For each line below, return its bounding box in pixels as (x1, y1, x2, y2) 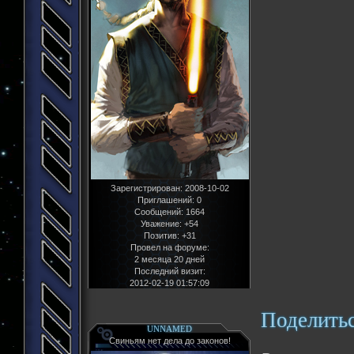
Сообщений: (134, 207, 183, 217)
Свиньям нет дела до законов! (108, 336, 231, 346)
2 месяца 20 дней (134, 254, 205, 265)
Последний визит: (134, 266, 205, 277)
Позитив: (143, 231, 179, 241)
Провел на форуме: (130, 243, 209, 253)
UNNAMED (147, 324, 192, 334)
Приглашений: (137, 195, 194, 205)
